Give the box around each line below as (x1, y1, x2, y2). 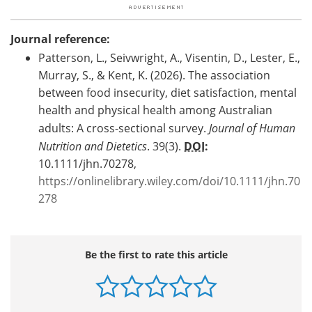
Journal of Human (209, 120, 295, 135)
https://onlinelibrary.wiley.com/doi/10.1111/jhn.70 (38, 173, 300, 189)
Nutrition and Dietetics (38, 138, 147, 153)
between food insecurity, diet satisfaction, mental (38, 84, 297, 100)
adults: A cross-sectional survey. (38, 120, 209, 136)
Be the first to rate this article (84, 247, 228, 261)
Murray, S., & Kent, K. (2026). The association (38, 67, 270, 83)
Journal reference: (10, 31, 110, 47)
